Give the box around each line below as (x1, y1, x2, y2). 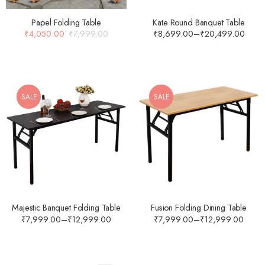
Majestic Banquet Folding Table (12, 202, 121, 214)
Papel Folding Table (31, 16, 101, 28)
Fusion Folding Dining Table (150, 202, 247, 214)
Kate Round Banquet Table (153, 16, 245, 28)
